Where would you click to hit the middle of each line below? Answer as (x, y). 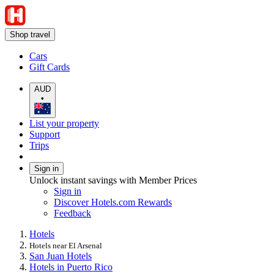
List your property (64, 123)
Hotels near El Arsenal (66, 245)
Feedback (72, 213)
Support (45, 134)
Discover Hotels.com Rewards (113, 202)
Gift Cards (50, 67)
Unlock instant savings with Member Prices (113, 180)
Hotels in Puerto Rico (71, 267)
